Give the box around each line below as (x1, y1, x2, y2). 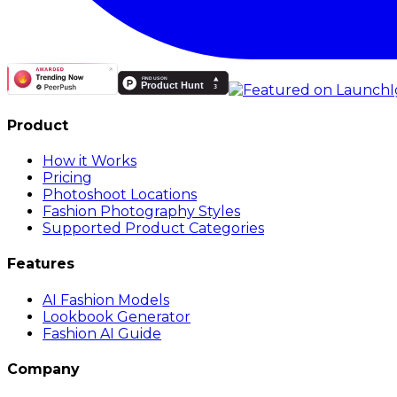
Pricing (43, 169, 92, 187)
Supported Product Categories (43, 220, 264, 237)
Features (7, 255, 74, 273)
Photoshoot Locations (43, 186, 197, 204)
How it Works (43, 152, 136, 170)
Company (7, 360, 80, 378)
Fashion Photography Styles (43, 203, 240, 221)
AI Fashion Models (43, 291, 169, 308)
